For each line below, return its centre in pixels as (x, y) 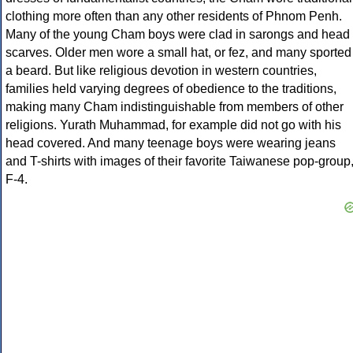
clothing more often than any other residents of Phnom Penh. (174, 17)
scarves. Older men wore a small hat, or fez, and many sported (178, 53)
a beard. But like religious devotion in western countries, (161, 71)
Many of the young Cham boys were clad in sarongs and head (178, 35)
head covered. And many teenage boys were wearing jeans (171, 143)
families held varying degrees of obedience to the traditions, (171, 89)
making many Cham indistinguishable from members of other (175, 107)
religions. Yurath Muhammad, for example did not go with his (173, 125)
